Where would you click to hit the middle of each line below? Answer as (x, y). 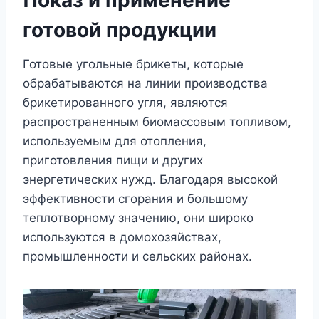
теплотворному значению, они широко (138, 218)
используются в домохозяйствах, (122, 237)
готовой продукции (120, 30)
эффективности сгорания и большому (135, 198)
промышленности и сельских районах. (137, 256)
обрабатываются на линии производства (145, 83)
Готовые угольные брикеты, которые (133, 64)
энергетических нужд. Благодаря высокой (150, 179)
